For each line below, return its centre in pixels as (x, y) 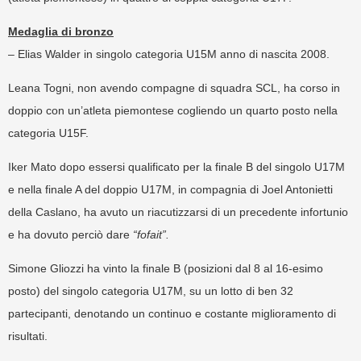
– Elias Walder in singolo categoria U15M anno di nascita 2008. (169, 54)
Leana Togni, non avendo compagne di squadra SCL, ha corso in (174, 87)
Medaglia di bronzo (61, 31)
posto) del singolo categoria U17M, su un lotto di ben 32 (151, 290)
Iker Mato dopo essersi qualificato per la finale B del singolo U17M (176, 166)
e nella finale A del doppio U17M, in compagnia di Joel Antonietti (170, 189)
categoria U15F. (48, 133)
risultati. (28, 336)
